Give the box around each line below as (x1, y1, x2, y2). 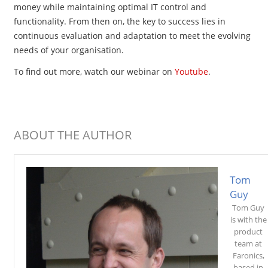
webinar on (126, 65, 175, 77)
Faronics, (232, 249, 264, 261)
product (234, 226, 263, 237)
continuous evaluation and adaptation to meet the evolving (13, 29, 251, 41)
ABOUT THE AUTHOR (13, 126, 132, 143)
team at (234, 237, 262, 249)
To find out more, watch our (13, 65, 124, 77)
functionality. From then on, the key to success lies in (13, 15, 226, 27)
